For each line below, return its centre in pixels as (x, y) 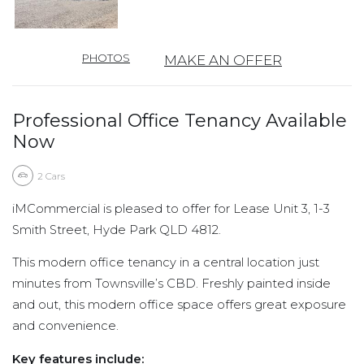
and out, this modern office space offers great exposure (179, 305)
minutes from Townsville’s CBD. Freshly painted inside (171, 284)
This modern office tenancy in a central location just (166, 263)
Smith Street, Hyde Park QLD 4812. (117, 230)
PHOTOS (106, 57)
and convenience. (65, 326)
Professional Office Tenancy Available (180, 120)
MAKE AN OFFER (223, 60)
